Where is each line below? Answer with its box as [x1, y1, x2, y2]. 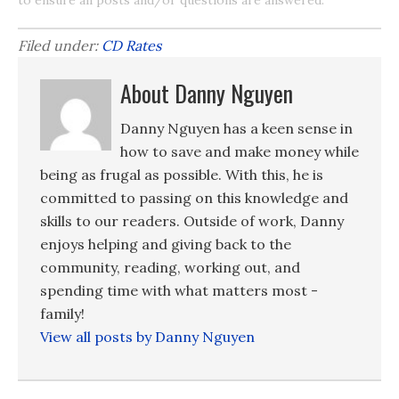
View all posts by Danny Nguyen [40, 327, 255, 346]
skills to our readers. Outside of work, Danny [40, 211, 344, 230]
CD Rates [102, 36, 161, 54]
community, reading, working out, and [40, 257, 300, 276]
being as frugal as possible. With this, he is [40, 165, 323, 183]
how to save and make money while [120, 142, 359, 160]
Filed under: [18, 36, 102, 54]
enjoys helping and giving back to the [40, 234, 291, 253]
